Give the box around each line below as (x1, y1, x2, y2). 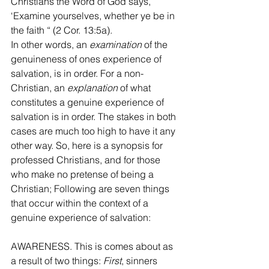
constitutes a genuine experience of (11, 95, 166, 108)
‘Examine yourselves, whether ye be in (11, 9, 177, 22)
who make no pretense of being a (11, 168, 156, 180)
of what (118, 81, 153, 94)
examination (89, 38, 142, 50)
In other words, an (11, 38, 89, 50)
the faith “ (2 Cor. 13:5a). (11, 23, 117, 36)
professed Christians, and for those (11, 153, 163, 166)
